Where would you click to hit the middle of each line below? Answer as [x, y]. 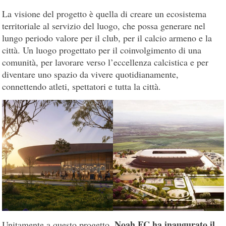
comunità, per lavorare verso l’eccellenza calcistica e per [105, 62]
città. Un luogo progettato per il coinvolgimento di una [102, 50]
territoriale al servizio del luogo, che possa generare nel [104, 26]
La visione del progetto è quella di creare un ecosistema [104, 14]
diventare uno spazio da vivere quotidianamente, [91, 74]
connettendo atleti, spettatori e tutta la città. [82, 87]
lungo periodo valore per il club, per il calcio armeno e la [107, 38]
